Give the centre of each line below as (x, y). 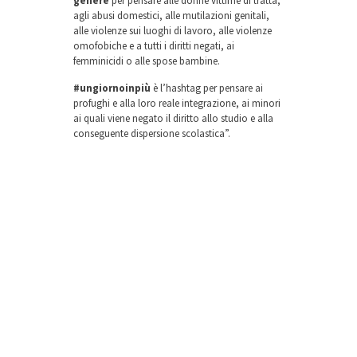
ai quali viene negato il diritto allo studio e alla (173, 119)
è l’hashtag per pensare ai (206, 88)
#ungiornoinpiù (112, 88)
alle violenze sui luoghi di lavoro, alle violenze (172, 31)
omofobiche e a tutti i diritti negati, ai (153, 46)
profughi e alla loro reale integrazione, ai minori (177, 104)
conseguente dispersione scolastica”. (151, 134)
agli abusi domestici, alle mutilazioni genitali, (171, 16)
